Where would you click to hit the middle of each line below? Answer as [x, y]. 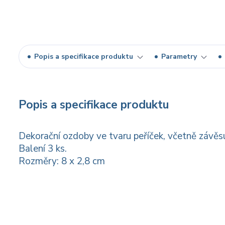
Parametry [179, 57]
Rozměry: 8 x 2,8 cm [62, 161]
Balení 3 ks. [43, 149]
